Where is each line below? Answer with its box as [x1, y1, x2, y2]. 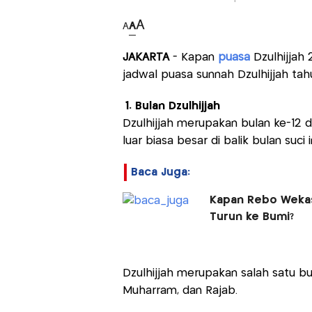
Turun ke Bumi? [209, 212, 294, 223]
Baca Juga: [130, 167, 190, 178]
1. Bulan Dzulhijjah [125, 101, 220, 112]
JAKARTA [122, 52, 169, 63]
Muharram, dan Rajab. [122, 286, 237, 297]
